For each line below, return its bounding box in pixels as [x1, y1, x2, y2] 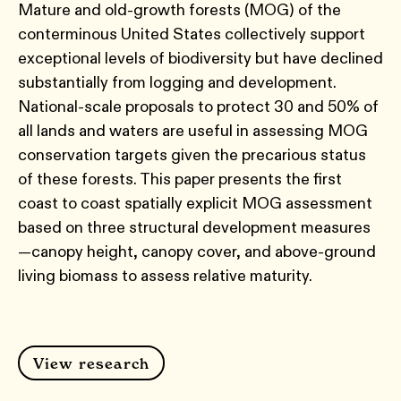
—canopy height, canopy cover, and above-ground [18, 242, 376, 261]
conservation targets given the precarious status [18, 145, 366, 165]
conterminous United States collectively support [18, 24, 365, 44]
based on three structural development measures [18, 218, 371, 237]
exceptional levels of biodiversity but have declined [18, 48, 383, 68]
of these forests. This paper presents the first [18, 169, 342, 189]
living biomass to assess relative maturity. [18, 266, 312, 286]
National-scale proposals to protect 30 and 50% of [18, 97, 379, 116]
